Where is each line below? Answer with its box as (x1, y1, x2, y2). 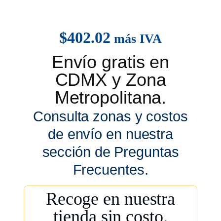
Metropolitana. (54, 87, 167, 108)
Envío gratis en (51, 52, 170, 73)
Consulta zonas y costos (33, 109, 188, 125)
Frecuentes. (73, 162, 148, 178)
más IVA (114, 32, 162, 46)
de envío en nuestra (47, 126, 174, 143)
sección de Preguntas (42, 144, 179, 160)
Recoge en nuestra (45, 189, 176, 209)
